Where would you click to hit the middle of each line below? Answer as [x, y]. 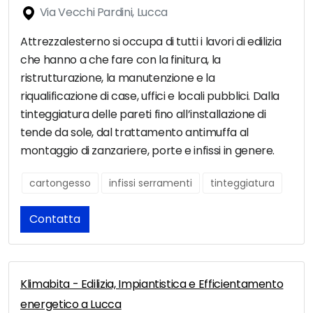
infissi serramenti [151, 183]
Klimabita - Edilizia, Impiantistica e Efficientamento [152, 284]
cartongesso [60, 183]
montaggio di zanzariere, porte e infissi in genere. [148, 151]
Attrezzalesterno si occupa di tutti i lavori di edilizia [151, 42]
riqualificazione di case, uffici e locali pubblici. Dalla [150, 96]
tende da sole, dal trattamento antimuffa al [134, 133]
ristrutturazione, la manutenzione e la [118, 78]
